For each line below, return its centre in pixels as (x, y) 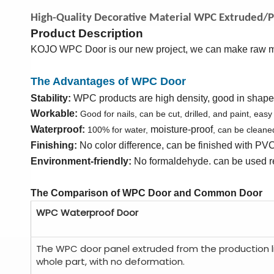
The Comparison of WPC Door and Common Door (146, 193)
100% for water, (119, 130)
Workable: (54, 113)
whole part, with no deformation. (110, 261)
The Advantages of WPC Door (108, 81)
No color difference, (122, 145)
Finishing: (54, 145)
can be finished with (211, 145)
